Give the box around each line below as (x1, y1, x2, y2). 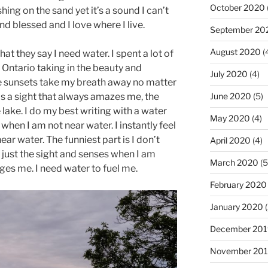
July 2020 (209, 69, 248, 79)
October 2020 (209, 2, 265, 13)
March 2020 (209, 157, 258, 167)
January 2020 (209, 202, 263, 212)
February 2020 (209, 179, 267, 190)
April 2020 (209, 135, 251, 145)
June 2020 (209, 91, 251, 101)
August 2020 (209, 47, 261, 57)
